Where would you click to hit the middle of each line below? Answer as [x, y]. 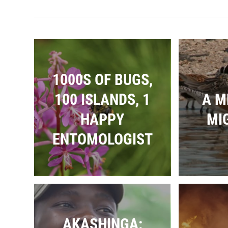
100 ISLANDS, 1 [102, 99]
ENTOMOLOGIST [102, 139]
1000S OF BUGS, [102, 79]
